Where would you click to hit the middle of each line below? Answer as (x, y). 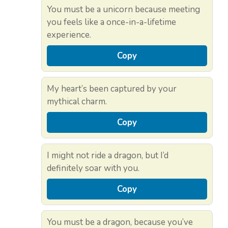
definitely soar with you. (93, 168)
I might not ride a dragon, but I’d (108, 155)
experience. (69, 35)
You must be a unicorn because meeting (123, 9)
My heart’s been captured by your (112, 89)
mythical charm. (77, 101)
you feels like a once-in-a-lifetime (111, 22)
